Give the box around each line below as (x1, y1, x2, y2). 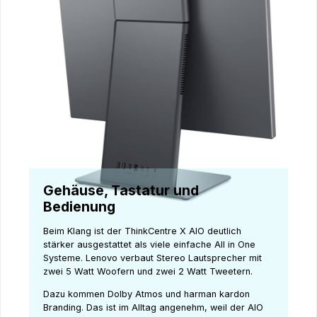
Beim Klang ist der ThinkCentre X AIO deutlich (43, 225, 241, 236)
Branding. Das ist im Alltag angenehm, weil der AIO (43, 301, 263, 313)
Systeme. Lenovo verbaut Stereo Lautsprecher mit (43, 252, 262, 263)
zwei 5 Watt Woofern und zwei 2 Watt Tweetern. (43, 265, 255, 277)
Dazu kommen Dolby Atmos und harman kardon (43, 288, 250, 299)
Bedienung (43, 197, 115, 215)
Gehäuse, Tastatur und (43, 181, 199, 199)
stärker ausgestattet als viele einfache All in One (43, 238, 255, 250)
